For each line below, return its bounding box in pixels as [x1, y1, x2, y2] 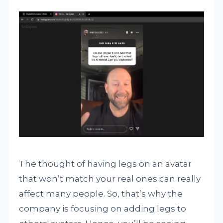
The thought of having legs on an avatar [19, 159, 192, 169]
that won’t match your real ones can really [19, 174, 201, 184]
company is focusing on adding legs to [19, 204, 187, 214]
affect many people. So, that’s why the [19, 189, 183, 199]
